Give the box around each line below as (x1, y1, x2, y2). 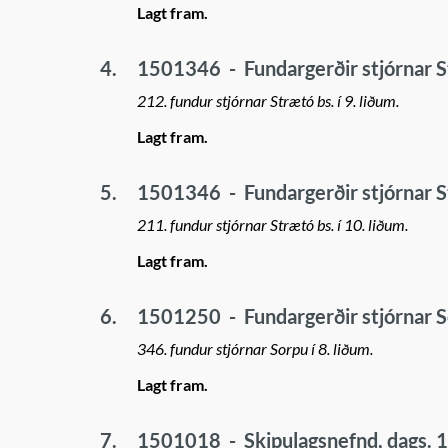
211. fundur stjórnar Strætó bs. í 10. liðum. (137, 215, 408, 234)
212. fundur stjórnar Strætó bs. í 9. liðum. (137, 91, 399, 110)
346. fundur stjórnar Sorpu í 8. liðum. (137, 339, 373, 358)
